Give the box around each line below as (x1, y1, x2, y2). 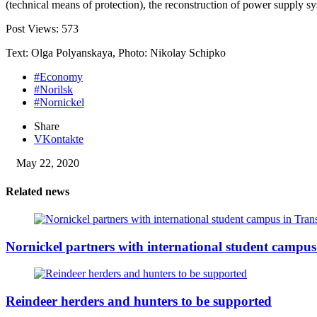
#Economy (34, 71, 83, 83)
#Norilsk (34, 83, 73, 96)
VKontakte (34, 133, 83, 146)
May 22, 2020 (16, 157, 79, 170)
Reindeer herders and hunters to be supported (6, 294, 272, 309)
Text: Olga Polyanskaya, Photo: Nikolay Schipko (6, 47, 226, 59)
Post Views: (6, 23, 62, 35)
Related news (6, 185, 69, 197)
